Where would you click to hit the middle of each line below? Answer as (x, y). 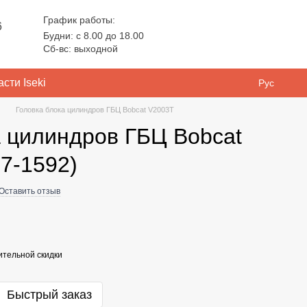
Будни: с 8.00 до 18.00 (94, 35)
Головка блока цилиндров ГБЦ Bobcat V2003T (95, 110)
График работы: (79, 20)
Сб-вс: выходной (81, 48)
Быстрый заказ (49, 295)
